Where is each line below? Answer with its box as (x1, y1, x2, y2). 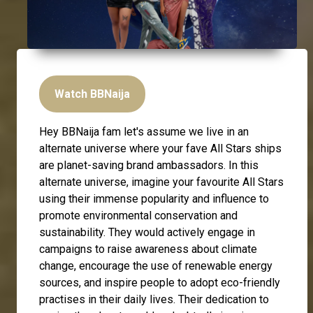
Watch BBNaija (54, 87, 130, 101)
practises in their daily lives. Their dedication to (39, 292, 269, 306)
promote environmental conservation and (39, 208, 238, 222)
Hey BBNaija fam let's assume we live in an (39, 124, 249, 138)
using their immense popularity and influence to (39, 191, 269, 205)
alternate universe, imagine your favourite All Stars (39, 175, 284, 189)
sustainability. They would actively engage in (39, 225, 255, 239)
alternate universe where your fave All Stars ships (39, 141, 282, 155)
